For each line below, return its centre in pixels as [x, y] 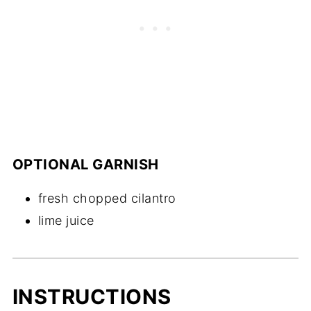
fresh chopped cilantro [107, 199]
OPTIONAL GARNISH [85, 165]
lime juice [66, 221]
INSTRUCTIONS [92, 297]
